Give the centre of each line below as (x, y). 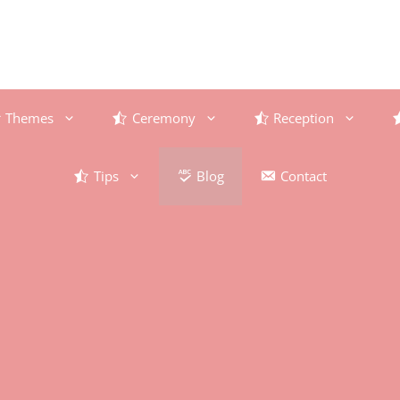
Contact (303, 176)
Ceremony (163, 118)
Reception (304, 118)
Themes (30, 118)
